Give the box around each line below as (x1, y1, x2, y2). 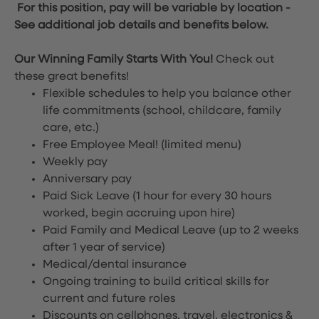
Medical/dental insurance (43, 259, 187, 271)
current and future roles (43, 293, 175, 305)
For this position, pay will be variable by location (17, 3, 283, 14)
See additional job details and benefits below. (14, 20, 268, 31)
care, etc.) (43, 122, 99, 134)
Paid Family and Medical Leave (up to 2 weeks (43, 225, 298, 236)
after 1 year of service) (43, 242, 165, 253)
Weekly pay (43, 157, 108, 168)
